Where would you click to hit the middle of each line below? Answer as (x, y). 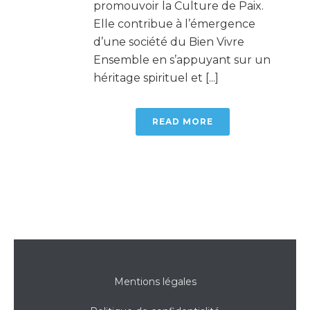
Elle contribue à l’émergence (174, 24)
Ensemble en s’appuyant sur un (182, 60)
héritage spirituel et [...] (156, 77)
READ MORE (183, 121)
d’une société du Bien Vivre (169, 42)
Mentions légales (155, 281)
